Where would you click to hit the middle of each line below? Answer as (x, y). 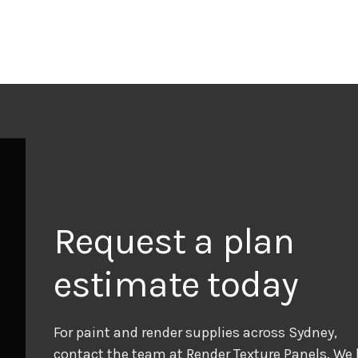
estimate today (176, 285)
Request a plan (174, 242)
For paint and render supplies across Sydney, (195, 333)
